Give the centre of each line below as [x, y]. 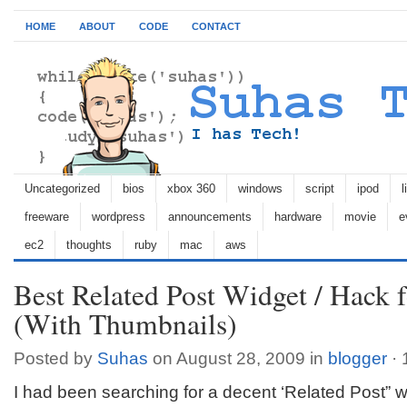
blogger [357, 358]
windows [260, 189]
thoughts [89, 245]
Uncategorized [62, 189]
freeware [47, 217]
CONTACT [216, 26]
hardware [298, 217]
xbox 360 [191, 189]
